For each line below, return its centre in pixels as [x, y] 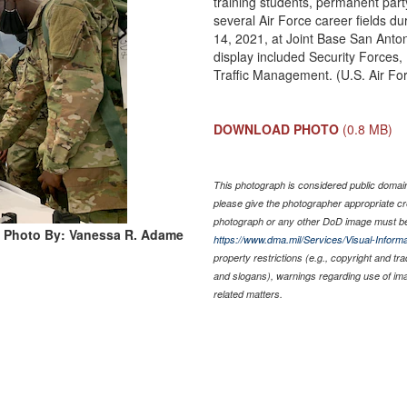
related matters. [248, 293]
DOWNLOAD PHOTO [277, 129]
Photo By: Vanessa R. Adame [94, 234]
